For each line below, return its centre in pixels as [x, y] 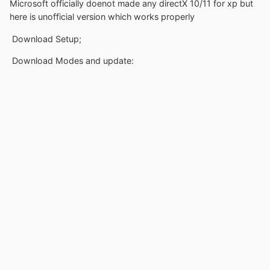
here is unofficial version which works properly [102, 17]
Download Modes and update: [72, 60]
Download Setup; [46, 39]
